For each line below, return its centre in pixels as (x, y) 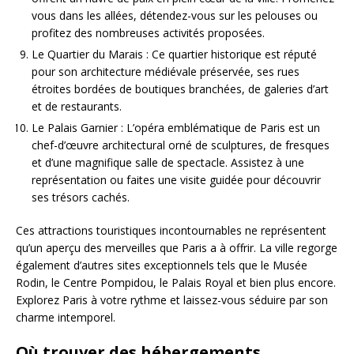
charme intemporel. (66, 318)
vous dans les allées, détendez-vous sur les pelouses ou (175, 16)
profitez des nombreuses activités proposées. (148, 33)
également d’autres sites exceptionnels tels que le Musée (162, 265)
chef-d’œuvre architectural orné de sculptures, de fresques (181, 145)
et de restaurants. (77, 107)
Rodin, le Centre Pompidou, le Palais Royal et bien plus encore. (176, 283)
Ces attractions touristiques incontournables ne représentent (171, 231)
